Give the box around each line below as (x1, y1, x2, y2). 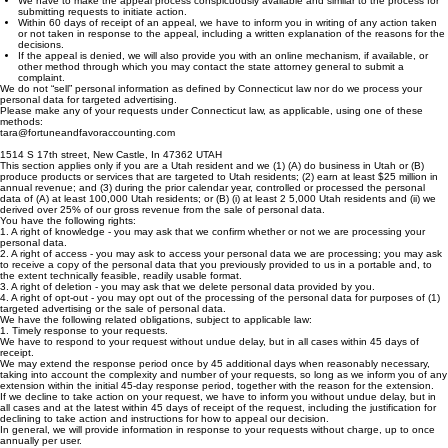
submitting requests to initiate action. (18, 26, 187, 37)
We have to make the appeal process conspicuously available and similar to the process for (18, 15, 439, 26)
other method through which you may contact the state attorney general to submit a (18, 81, 404, 92)
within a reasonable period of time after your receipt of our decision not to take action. (18, 4, 413, 15)
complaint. (18, 92, 65, 103)
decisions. (18, 59, 64, 70)
